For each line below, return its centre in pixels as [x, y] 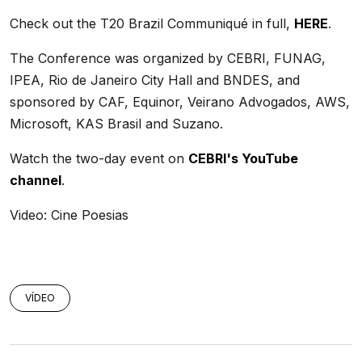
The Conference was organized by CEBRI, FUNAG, [168, 58]
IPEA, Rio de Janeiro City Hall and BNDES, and [155, 80]
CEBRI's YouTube [243, 158]
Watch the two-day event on [99, 158]
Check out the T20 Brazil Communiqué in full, [152, 23]
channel [36, 180]
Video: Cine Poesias [69, 215]
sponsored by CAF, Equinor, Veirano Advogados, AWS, [180, 101]
